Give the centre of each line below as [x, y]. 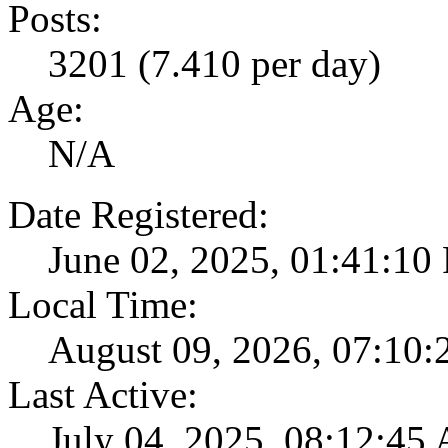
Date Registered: [138, 214]
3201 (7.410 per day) [214, 63]
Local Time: [103, 304]
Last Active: [103, 394]
